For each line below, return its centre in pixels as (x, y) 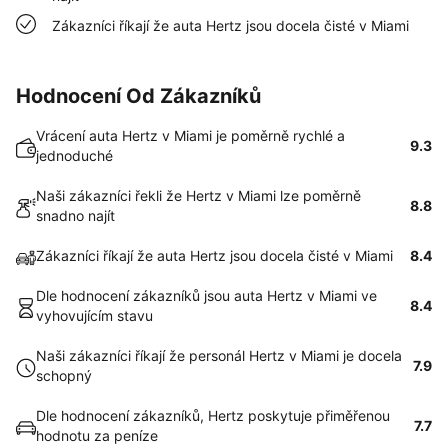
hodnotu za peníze (97, 435)
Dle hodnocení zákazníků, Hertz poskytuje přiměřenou (213, 415)
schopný (64, 375)
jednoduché (74, 155)
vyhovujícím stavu (94, 315)
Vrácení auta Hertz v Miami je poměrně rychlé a (190, 135)
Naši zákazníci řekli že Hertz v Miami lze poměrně (198, 195)
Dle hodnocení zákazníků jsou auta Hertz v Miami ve (206, 295)
